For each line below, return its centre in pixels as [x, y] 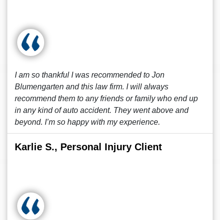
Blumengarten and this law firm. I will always [92, 87]
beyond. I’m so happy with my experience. [87, 122]
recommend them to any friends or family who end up [106, 98]
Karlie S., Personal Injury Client [88, 147]
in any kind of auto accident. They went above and [102, 110]
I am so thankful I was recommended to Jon [90, 75]
